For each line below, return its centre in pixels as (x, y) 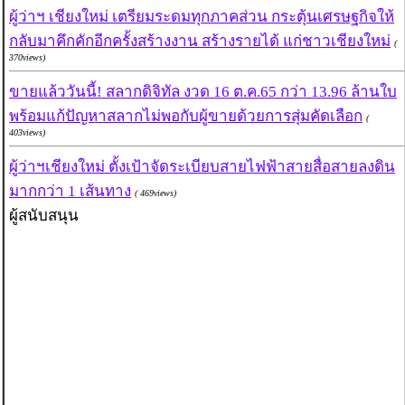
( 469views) (155, 193)
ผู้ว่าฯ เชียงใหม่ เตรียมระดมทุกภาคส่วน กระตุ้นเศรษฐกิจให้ (202, 17)
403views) (27, 133)
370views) (27, 58)
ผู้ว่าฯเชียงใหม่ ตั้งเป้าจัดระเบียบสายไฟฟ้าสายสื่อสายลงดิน (202, 167)
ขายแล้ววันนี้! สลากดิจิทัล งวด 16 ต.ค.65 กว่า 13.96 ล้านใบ (203, 92)
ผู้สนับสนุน (44, 216)
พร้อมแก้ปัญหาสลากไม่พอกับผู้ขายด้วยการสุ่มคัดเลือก (186, 117)
